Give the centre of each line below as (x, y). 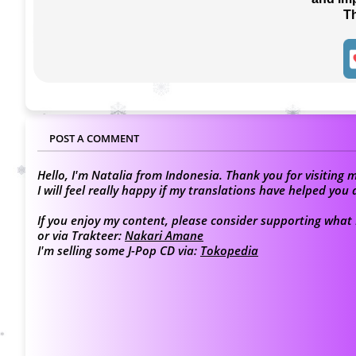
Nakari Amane (164, 236)
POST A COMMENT (94, 139)
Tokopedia (229, 251)
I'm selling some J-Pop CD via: (119, 251)
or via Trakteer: (81, 236)
